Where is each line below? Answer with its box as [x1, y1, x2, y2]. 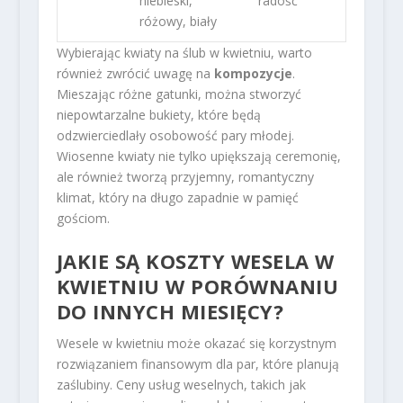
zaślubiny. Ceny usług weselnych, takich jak [56, 376, 306, 394]
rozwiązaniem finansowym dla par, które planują [56, 355, 339, 373]
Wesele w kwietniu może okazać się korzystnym [56, 335, 336, 353]
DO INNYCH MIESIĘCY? [56, 298, 284, 326]
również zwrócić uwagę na [56, 64, 214, 82]
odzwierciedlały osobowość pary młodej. [56, 126, 294, 144]
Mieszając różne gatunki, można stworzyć [56, 85, 301, 103]
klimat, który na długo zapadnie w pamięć [56, 188, 299, 206]
